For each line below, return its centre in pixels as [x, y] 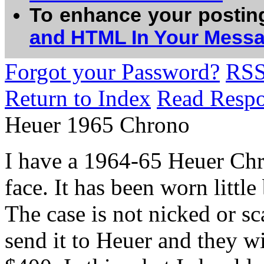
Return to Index [78, 98]
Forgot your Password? [112, 72]
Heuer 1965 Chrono [97, 125]
